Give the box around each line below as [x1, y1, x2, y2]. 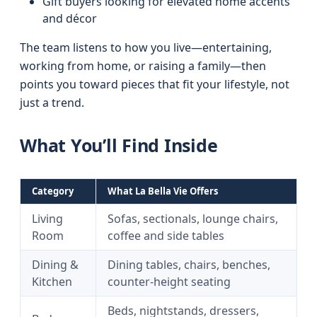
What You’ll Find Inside [20, 133, 218, 157]
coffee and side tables [108, 228, 224, 243]
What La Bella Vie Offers [108, 185, 218, 197]
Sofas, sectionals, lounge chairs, [108, 211, 278, 226]
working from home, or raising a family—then [20, 58, 266, 74]
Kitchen [32, 274, 72, 289]
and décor [42, 11, 97, 26]
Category [32, 185, 74, 197]
